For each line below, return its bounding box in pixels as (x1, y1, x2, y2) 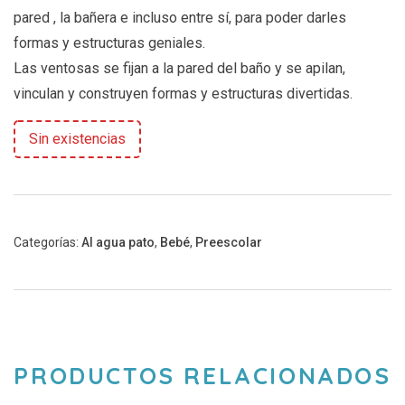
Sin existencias (29, 129, 126, 147)
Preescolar (195, 234, 262, 250)
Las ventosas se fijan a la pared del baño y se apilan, (14, 59, 345, 77)
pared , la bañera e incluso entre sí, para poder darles (14, 8, 346, 26)
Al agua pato (81, 234, 155, 250)
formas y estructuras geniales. (14, 33, 205, 52)
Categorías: (14, 234, 81, 250)
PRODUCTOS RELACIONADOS (14, 360, 391, 391)
